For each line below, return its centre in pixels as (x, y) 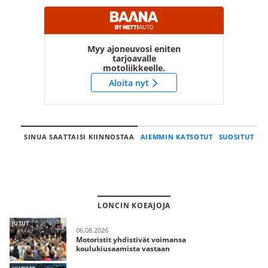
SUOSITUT (236, 137)
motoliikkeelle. (134, 68)
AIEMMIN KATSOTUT (176, 137)
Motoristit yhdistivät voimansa (131, 240)
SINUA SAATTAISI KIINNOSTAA (79, 137)
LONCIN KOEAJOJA (134, 205)
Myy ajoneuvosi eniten (134, 49)
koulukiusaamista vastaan (123, 249)
